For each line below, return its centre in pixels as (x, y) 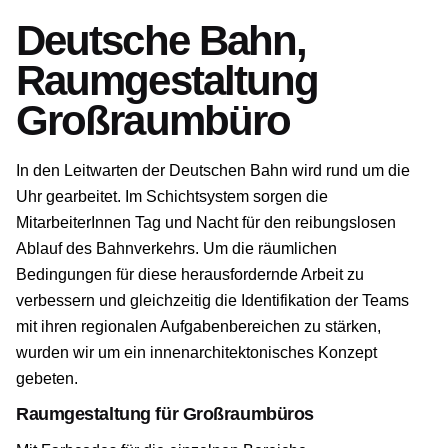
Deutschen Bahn (228, 170)
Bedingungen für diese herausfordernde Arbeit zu (190, 274)
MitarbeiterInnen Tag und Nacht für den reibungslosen (206, 222)
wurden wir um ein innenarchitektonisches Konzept (196, 352)
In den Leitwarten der (92, 170)
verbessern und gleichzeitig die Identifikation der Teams (212, 300)
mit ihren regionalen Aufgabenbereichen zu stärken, (198, 326)
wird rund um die (349, 170)
